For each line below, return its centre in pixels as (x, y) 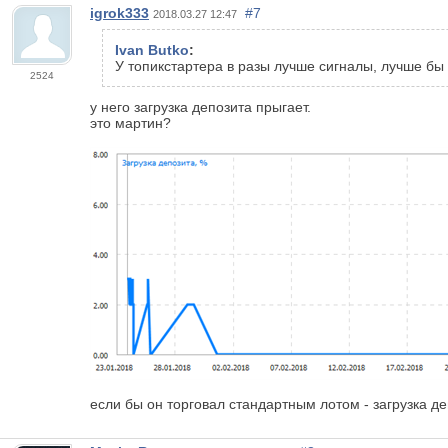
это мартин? (130, 122)
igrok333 (119, 12)
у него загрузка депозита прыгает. (200, 106)
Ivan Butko (152, 49)
